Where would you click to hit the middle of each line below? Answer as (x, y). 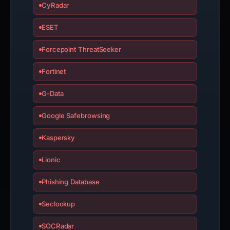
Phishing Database (70, 182)
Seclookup (58, 204)
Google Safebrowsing (76, 116)
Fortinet (54, 71)
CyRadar (55, 5)
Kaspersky (58, 138)
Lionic (51, 160)
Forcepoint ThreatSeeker (81, 49)
